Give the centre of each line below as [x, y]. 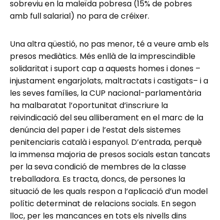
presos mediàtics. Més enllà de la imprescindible [103, 56]
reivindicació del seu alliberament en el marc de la [107, 117]
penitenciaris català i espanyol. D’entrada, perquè [106, 142]
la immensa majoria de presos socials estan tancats [110, 154]
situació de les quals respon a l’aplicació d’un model [109, 191]
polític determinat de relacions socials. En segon [103, 203]
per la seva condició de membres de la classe [98, 166]
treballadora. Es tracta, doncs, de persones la [97, 179]
